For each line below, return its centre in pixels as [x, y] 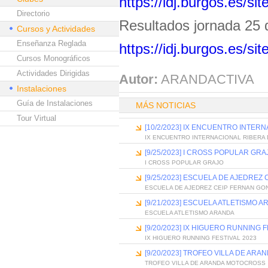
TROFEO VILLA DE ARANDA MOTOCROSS [205, 263]
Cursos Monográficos [54, 58]
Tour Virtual [36, 118]
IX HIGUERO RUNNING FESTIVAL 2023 [201, 238]
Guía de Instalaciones [55, 103]
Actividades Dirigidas [53, 73]
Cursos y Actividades [56, 29]
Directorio [33, 13]
